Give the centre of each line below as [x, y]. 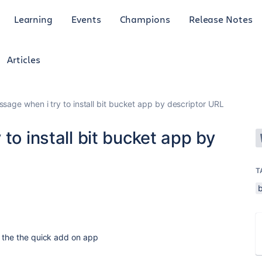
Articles [24, 59]
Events [86, 19]
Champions [145, 19]
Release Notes [220, 19]
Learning [33, 19]
